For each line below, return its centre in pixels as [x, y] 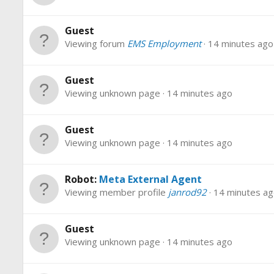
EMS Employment [164, 44]
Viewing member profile [117, 192]
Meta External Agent [150, 180]
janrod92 [187, 192]
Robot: [82, 180]
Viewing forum [96, 44]
